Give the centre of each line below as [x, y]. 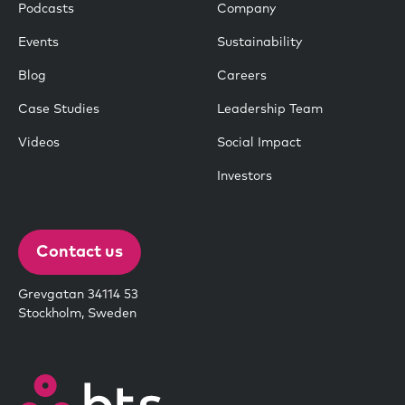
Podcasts [46, 9]
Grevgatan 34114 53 [78, 294]
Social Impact [259, 143]
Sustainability [259, 43]
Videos [39, 143]
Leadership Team [270, 110]
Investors [245, 177]
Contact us [80, 252]
